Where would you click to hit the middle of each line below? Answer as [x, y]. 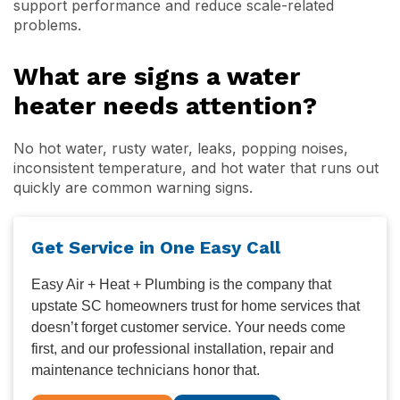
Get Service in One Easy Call [156, 247]
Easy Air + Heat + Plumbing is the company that [181, 284]
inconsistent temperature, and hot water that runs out [196, 168]
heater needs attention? [165, 106]
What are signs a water [157, 76]
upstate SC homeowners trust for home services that [196, 306]
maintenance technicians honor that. [146, 370]
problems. [47, 25]
